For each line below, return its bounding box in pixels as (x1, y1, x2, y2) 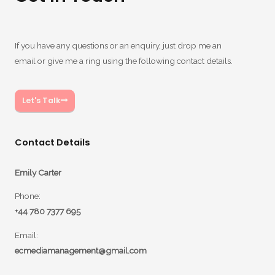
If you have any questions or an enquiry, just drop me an (15, 40, 222, 50)
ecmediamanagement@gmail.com (15, 245, 147, 255)
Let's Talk (22, 95, 61, 106)
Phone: (15, 191, 41, 201)
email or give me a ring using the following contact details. (15, 55, 233, 66)
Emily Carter (15, 167, 61, 177)
